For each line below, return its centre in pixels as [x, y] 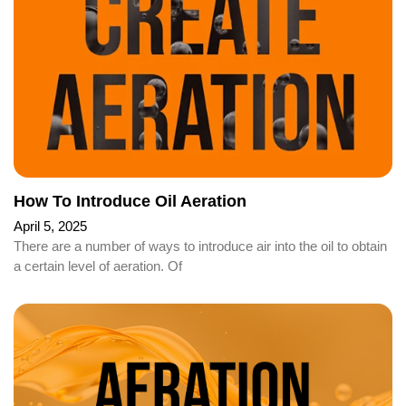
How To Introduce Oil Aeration [130, 202]
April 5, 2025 [50, 227]
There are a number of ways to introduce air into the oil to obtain [200, 246]
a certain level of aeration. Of [98, 266]
